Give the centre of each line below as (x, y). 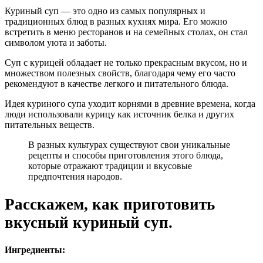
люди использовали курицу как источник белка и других (119, 114)
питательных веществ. (50, 125)
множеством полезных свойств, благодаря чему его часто (120, 73)
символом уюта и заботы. (56, 43)
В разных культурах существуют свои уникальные (129, 145)
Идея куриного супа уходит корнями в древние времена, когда (130, 104)
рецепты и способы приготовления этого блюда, (126, 156)
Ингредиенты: (35, 250)
